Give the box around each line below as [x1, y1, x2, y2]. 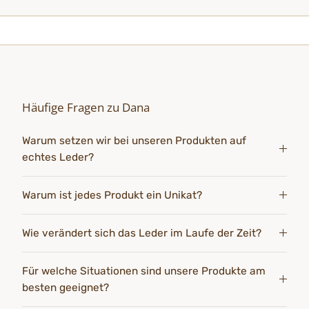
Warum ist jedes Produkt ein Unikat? [22, 189, 202, 202]
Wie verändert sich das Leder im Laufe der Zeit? [22, 227, 261, 240]
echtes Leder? [22, 151, 97, 164]
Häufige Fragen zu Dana [22, 99, 150, 116]
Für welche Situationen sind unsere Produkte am [22, 265, 266, 278]
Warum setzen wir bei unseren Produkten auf [22, 134, 246, 148]
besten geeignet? [22, 281, 109, 295]
